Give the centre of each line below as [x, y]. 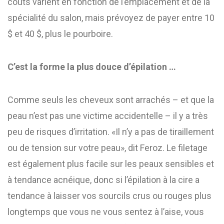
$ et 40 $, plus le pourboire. [60, 34]
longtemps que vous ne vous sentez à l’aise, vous [106, 212]
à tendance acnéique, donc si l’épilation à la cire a [103, 180]
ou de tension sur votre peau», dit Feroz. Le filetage [107, 148]
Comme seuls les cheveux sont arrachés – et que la [111, 100]
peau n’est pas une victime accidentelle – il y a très [108, 116]
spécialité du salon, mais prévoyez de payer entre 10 [111, 18]
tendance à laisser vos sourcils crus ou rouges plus [109, 196]
